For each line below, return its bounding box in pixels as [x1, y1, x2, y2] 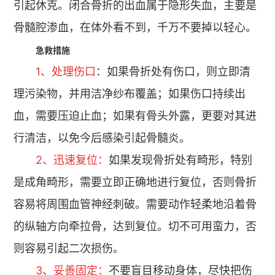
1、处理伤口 [36, 65, 96, 78]
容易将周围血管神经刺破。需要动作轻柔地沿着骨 [14, 198, 257, 211]
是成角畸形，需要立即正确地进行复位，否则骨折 [14, 176, 257, 188]
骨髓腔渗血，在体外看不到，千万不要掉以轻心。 [14, 21, 257, 34]
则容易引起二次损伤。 [14, 242, 125, 255]
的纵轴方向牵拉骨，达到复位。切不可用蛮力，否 [14, 220, 257, 233]
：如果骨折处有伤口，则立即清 [96, 65, 251, 78]
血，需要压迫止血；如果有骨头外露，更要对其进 [14, 109, 257, 122]
